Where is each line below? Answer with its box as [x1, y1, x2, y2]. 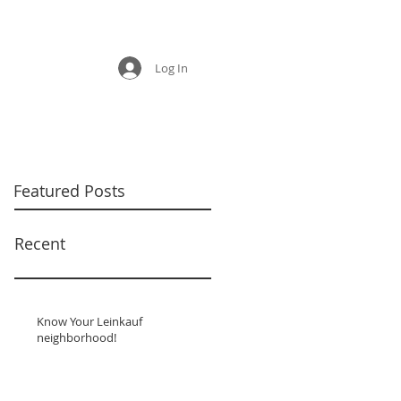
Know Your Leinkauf [37, 313, 142, 329]
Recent [14, 233, 70, 254]
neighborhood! [37, 329, 116, 346]
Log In [154, 60, 188, 76]
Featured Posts [13, 180, 125, 201]
